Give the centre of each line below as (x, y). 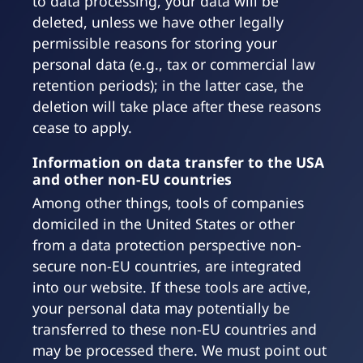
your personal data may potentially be (161, 308)
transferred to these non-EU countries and (175, 329)
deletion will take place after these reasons (177, 107)
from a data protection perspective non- (167, 245)
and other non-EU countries (132, 179)
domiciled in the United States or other (164, 224)
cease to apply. (82, 128)
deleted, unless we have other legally (158, 22)
